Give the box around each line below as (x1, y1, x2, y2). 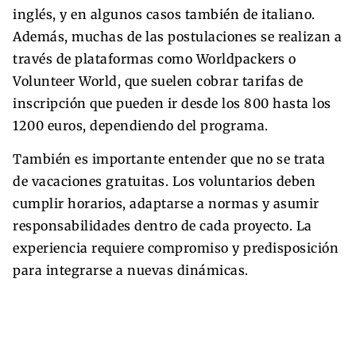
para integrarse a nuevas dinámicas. (13, 261, 249, 278)
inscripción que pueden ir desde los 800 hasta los (13, 95, 331, 111)
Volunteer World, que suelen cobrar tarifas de (13, 72, 304, 89)
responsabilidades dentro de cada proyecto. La (13, 217, 312, 234)
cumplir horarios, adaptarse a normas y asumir (13, 195, 319, 211)
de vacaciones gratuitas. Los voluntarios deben (13, 172, 315, 189)
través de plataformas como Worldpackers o (13, 50, 296, 67)
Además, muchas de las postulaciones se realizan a (13, 28, 342, 44)
